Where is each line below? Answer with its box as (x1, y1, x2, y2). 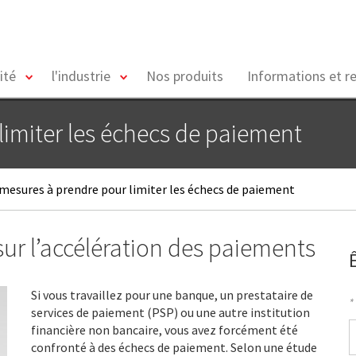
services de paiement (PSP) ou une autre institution (31, 304, 310, 320)
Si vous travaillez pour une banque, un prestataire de (31, 287, 313, 303)
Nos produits (146, 67, 223, 85)
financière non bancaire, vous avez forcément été (31, 322, 298, 338)
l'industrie (52, 67, 110, 85)
